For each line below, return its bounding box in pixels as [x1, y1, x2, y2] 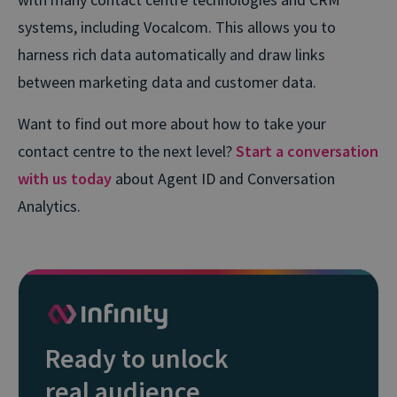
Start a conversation [236, 140, 378, 161]
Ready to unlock [45, 341, 229, 376]
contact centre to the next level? [18, 140, 236, 161]
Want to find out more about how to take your [18, 113, 326, 134]
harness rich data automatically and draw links [18, 43, 325, 65]
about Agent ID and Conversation [112, 167, 335, 189]
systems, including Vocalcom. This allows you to [18, 16, 336, 37]
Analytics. [18, 195, 81, 216]
